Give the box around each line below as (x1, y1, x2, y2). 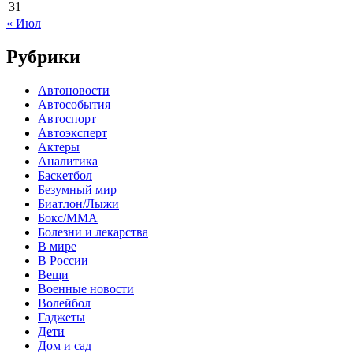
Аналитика (38, 154, 98, 168)
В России (38, 253, 88, 267)
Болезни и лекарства (38, 225, 148, 239)
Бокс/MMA (38, 210, 98, 225)
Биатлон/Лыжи (38, 196, 119, 210)
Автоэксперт (38, 125, 107, 139)
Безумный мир (38, 182, 117, 196)
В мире (38, 239, 76, 253)
